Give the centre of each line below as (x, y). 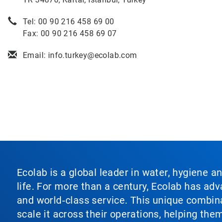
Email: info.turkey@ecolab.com (80, 55)
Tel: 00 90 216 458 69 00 (69, 22)
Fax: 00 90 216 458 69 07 (70, 33)
